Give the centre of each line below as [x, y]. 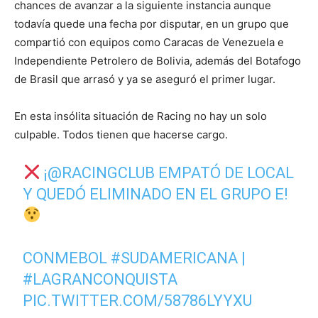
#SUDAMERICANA [175, 258]
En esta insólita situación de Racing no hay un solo [141, 116]
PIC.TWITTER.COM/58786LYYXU [138, 300]
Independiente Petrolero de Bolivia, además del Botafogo [158, 60]
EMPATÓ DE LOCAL [225, 172]
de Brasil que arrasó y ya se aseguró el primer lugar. [145, 79]
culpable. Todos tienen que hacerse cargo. [122, 134]
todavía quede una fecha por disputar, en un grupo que [152, 23]
